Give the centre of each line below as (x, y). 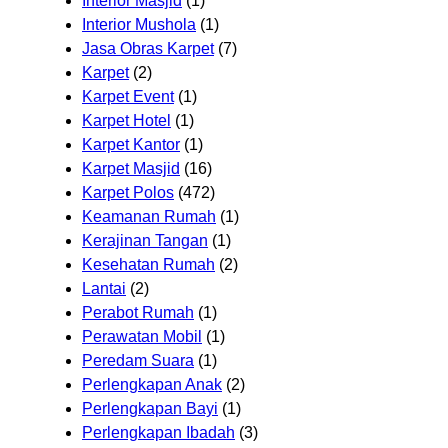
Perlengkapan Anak (152, 384)
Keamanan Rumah (149, 216)
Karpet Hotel (126, 120)
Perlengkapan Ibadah (158, 432)
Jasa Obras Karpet (148, 48)
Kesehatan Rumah (148, 264)
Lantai (104, 288)
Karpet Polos (128, 192)
